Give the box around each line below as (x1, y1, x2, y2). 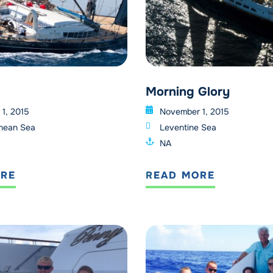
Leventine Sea (159, 122, 216, 133)
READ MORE (146, 169, 215, 182)
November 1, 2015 (159, 106, 229, 118)
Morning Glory (146, 84, 230, 100)
